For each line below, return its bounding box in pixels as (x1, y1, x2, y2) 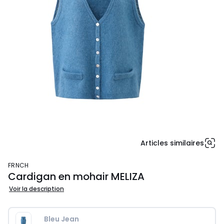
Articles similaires (140, 138, 204, 148)
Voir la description (9, 184, 64, 193)
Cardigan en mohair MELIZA (8, 169, 144, 183)
